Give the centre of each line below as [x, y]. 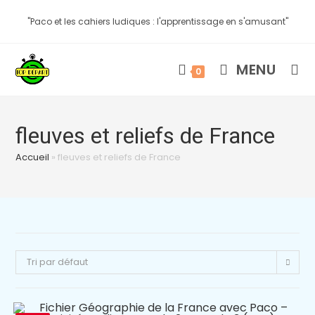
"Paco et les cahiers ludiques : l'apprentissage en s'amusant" [157, 21]
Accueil [33, 157]
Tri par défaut [58, 262]
